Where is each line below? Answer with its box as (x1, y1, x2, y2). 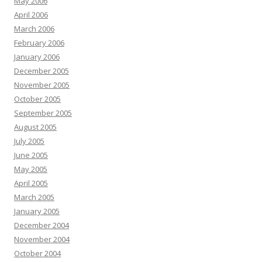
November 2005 (14, 80, 70, 90)
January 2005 (14, 206, 60, 216)
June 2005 (14, 150, 48, 160)
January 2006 (14, 51, 60, 62)
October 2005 (14, 94, 61, 104)
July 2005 (14, 136, 44, 146)
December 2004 (14, 220, 69, 230)
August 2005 (14, 122, 57, 132)
